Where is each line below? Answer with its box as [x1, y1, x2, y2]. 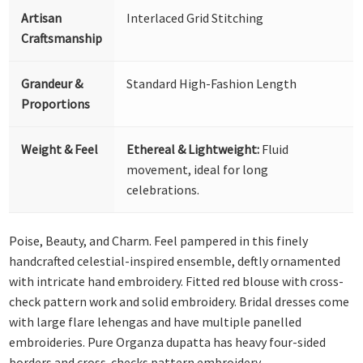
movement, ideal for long [126, 160, 269, 177]
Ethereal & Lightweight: [126, 140, 260, 157]
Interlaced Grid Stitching [126, 9, 264, 26]
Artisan [21, 9, 62, 26]
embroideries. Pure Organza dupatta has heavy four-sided [9, 334, 327, 351]
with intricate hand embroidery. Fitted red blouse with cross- [9, 273, 344, 290]
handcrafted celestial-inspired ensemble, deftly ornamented [9, 253, 341, 270]
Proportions [21, 95, 91, 112]
